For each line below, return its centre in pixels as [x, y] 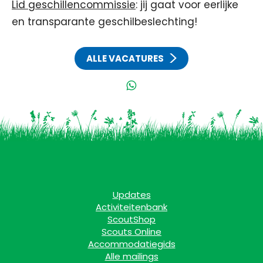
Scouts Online [131, 232]
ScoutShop [131, 219]
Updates [131, 195]
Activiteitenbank [131, 207]
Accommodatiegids [131, 244]
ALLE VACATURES [125, 58]
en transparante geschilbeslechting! [104, 22]
